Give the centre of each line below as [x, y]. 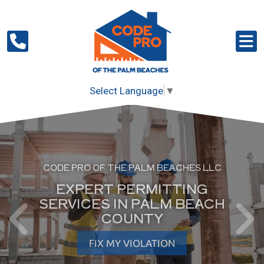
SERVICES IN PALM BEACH [132, 203]
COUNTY [132, 218]
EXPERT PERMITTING [132, 188]
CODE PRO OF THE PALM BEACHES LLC [132, 167]
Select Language [126, 91]
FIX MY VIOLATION [132, 243]
